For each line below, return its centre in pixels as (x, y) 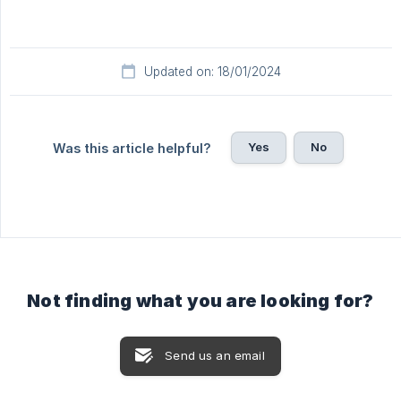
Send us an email (215, 356)
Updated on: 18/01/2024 (212, 72)
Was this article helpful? (132, 149)
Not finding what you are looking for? (200, 301)
